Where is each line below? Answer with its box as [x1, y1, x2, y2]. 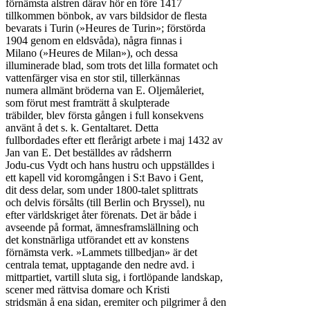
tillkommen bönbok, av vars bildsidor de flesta [6, 10, 207, 21]
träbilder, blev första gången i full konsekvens [6, 109, 203, 121]
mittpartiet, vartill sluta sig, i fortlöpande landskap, [6, 271, 223, 283]
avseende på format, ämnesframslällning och [6, 221, 199, 233]
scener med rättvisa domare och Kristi [6, 284, 170, 295]
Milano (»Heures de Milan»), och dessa [6, 47, 178, 59]
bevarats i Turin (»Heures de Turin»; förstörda [6, 22, 206, 34]
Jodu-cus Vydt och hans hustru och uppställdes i [6, 159, 215, 171]
